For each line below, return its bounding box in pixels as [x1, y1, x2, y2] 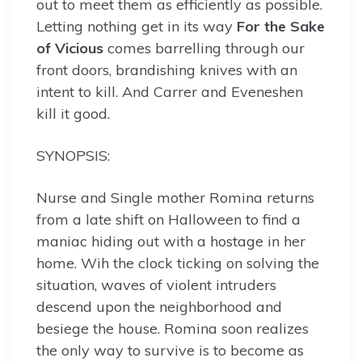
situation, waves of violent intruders [36, 276, 276, 295]
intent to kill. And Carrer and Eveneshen [36, 82, 303, 102]
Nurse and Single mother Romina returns [36, 188, 314, 208]
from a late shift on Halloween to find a [36, 210, 301, 229]
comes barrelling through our [103, 39, 305, 58]
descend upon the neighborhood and [36, 297, 282, 317]
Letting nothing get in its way [36, 17, 237, 36]
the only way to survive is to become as [36, 341, 304, 360]
